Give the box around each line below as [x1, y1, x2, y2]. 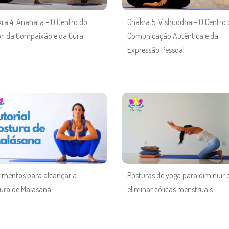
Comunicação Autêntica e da [127, 30, 218, 41]
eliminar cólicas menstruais [127, 184, 213, 195]
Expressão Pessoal [127, 44, 185, 55]
